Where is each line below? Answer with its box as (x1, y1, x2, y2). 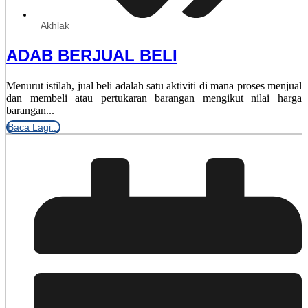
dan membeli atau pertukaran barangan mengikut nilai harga (6, 91, 302, 104)
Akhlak (41, 19, 69, 31)
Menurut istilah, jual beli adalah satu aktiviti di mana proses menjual (6, 79, 302, 91)
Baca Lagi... (8, 121, 59, 133)
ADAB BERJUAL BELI (6, 45, 177, 65)
